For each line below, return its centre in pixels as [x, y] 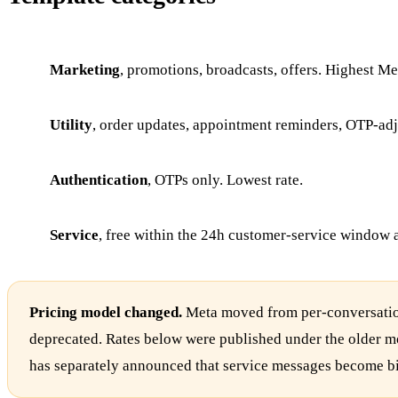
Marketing [85, 69]
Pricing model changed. [106, 312]
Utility [71, 124]
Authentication [99, 179]
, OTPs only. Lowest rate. [225, 179]
